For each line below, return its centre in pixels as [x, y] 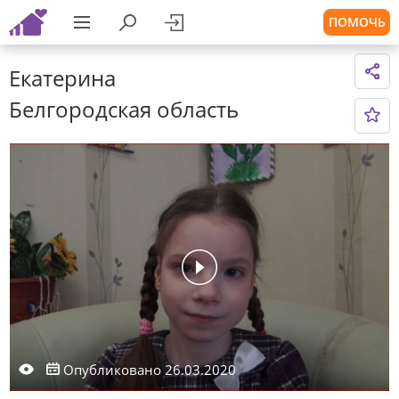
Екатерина [62, 78]
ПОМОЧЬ [357, 22]
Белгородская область [124, 109]
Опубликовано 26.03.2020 [148, 370]
